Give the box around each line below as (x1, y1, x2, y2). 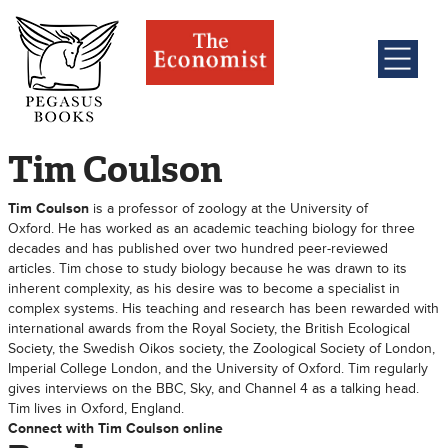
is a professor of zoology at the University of (92, 200, 368, 217)
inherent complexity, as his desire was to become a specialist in (7, 280, 400, 297)
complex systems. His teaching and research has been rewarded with (7, 300, 439, 317)
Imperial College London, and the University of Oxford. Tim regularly (7, 360, 428, 377)
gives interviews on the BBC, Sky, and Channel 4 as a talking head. (7, 380, 419, 397)
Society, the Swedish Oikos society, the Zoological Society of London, (7, 340, 435, 357)
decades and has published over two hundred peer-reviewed (7, 240, 388, 257)
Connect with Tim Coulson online (7, 420, 223, 437)
